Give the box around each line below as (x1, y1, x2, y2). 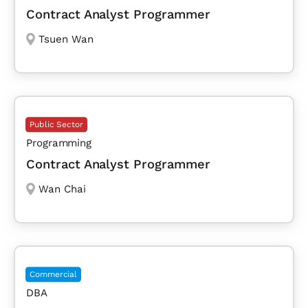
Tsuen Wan (38, 33, 93, 46)
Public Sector (30, 120, 84, 130)
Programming (26, 137, 92, 150)
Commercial (30, 269, 78, 280)
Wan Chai (38, 183, 86, 196)
